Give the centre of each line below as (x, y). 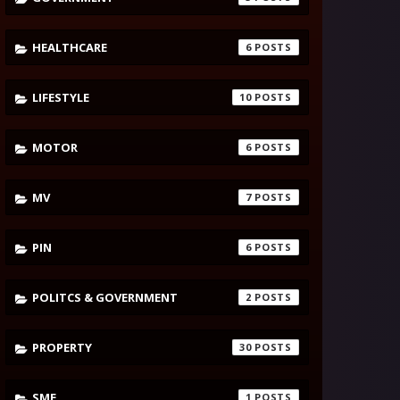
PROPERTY (62, 348)
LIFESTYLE (61, 98)
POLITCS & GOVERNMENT (105, 298)
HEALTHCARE (70, 48)
